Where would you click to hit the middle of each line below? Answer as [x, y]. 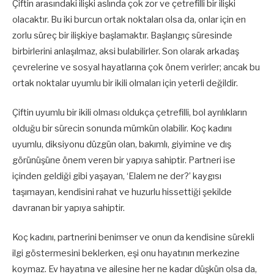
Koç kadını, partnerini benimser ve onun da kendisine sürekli [133, 238]
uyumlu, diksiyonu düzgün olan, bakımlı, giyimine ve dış [122, 145]
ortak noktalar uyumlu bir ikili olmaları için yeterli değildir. [125, 83]
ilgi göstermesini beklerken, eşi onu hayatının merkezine [126, 254]
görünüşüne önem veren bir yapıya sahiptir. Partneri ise [124, 161]
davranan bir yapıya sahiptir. [68, 208]
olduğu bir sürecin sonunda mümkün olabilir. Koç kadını [122, 129]
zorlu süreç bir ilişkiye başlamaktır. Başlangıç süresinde [122, 35]
